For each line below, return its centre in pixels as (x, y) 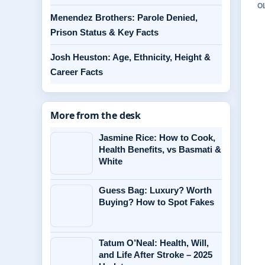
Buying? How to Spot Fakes (156, 202)
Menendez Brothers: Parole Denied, (124, 17)
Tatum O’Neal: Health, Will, (154, 243)
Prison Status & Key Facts (104, 32)
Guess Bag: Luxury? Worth (155, 190)
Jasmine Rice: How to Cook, (157, 138)
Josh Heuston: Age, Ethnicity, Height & (130, 57)
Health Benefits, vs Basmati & (160, 149)
